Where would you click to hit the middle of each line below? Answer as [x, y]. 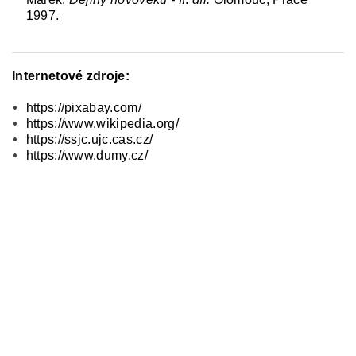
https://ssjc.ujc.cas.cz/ [89, 139]
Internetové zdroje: [71, 75]
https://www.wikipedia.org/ [102, 123]
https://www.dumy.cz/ [87, 155]
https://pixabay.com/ [83, 107]
